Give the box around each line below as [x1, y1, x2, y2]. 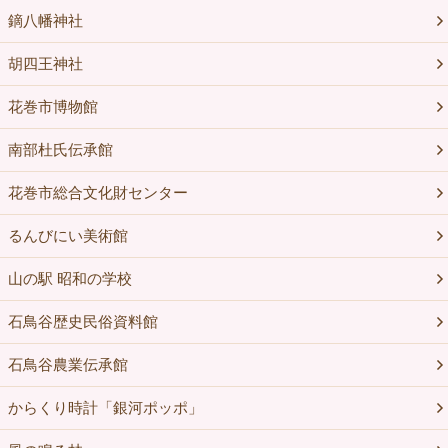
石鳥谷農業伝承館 [7, 356, 128, 374]
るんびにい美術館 [7, 227, 128, 245]
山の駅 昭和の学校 [7, 270, 132, 288]
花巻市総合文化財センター [7, 184, 188, 202]
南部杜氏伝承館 [7, 141, 113, 159]
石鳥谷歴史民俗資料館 [7, 313, 158, 331]
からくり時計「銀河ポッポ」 [7, 399, 203, 417]
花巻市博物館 [7, 98, 98, 116]
